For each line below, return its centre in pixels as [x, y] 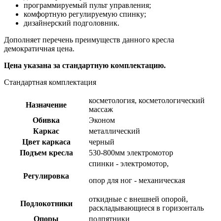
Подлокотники [46, 203]
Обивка [46, 120]
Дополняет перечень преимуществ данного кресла [89, 39]
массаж [101, 109]
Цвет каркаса [46, 142]
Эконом [102, 120]
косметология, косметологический [147, 100]
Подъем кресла [46, 152]
